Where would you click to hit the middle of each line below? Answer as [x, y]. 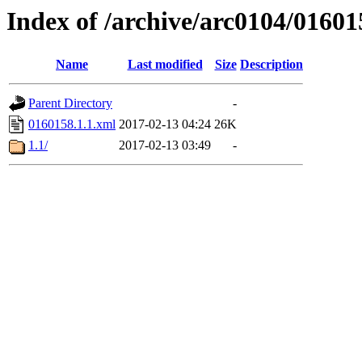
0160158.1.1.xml [72, 124]
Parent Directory [70, 103]
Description [271, 65]
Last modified [165, 65]
